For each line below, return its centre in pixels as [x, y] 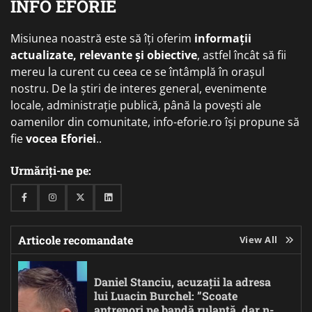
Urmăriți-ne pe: [51, 170]
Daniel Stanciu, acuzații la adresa [182, 281]
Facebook [44, 201]
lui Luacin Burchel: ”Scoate [166, 295]
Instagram [72, 201]
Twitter [94, 201]
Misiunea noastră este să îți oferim [102, 38]
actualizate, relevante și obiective [104, 55]
